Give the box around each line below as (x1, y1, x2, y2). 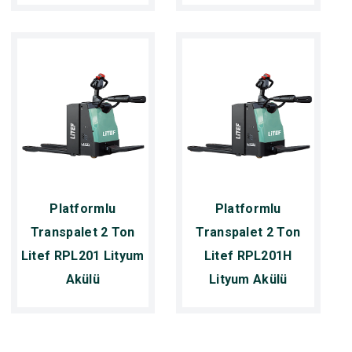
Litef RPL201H (203, 247, 292, 263)
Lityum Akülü (208, 271, 288, 287)
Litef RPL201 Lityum (20, 247, 145, 263)
